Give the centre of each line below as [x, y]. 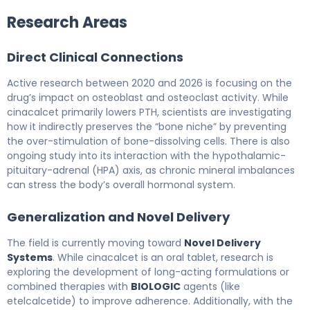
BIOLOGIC [156, 286]
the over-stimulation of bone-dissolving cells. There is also [148, 141]
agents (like [210, 286]
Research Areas [67, 22]
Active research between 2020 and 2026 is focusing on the [149, 83]
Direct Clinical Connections [95, 57]
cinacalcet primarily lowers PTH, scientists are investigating [149, 112]
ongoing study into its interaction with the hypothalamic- [146, 155]
